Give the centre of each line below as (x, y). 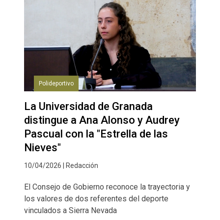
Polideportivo (56, 84)
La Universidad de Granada (88, 107)
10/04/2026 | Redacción (61, 166)
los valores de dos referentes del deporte (96, 199)
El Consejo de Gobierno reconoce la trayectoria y (107, 187)
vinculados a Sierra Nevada (70, 211)
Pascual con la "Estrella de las (96, 134)
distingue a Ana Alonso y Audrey (102, 120)
